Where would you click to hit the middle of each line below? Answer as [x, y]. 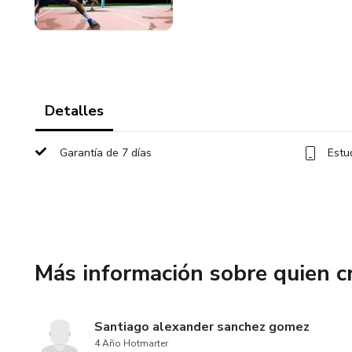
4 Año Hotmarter [131, 343]
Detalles [74, 111]
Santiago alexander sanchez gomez [202, 327]
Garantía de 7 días [106, 153]
